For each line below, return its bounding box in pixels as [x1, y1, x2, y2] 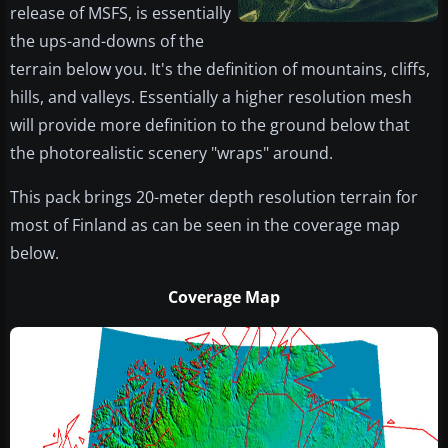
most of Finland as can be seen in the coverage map [10, 214, 400, 237]
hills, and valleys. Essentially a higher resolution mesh [10, 86, 412, 109]
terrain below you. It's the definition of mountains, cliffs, [10, 58, 430, 81]
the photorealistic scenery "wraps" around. [10, 142, 333, 165]
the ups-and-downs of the [10, 30, 204, 53]
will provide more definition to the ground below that [10, 114, 410, 137]
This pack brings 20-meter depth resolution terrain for [10, 186, 418, 209]
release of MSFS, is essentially [10, 2, 231, 25]
